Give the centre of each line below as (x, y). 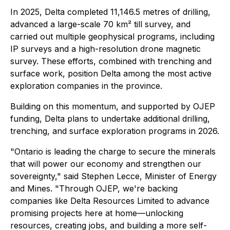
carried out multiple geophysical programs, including (112, 36)
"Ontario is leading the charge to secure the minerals (113, 151)
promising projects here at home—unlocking (97, 213)
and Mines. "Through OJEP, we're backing (94, 188)
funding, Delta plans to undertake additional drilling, (110, 119)
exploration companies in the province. (86, 86)
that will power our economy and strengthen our (106, 164)
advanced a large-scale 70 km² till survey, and (100, 24)
